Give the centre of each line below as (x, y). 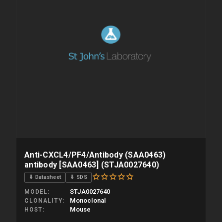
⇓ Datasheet (45, 177)
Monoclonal (88, 200)
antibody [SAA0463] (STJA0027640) (92, 165)
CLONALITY (43, 200)
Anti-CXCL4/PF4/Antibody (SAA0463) (95, 155)
